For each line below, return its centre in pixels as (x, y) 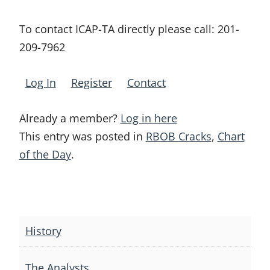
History (43, 231)
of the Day (45, 154)
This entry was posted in (82, 136)
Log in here (149, 118)
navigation (45, 225)
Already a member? (70, 118)
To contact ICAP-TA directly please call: (118, 29)
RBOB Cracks (178, 136)
